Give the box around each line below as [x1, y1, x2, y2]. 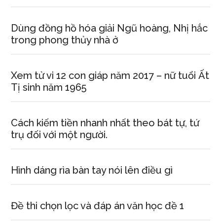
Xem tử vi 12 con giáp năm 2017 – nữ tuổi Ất [11, 70, 210, 81]
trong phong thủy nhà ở [11, 34, 119, 46]
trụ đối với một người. [11, 129, 108, 141]
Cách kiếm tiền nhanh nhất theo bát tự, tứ [11, 117, 200, 129]
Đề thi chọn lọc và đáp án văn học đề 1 [11, 200, 184, 212]
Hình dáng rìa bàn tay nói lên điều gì [11, 164, 173, 176]
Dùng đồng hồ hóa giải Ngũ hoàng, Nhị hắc [11, 22, 208, 34]
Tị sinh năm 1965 [11, 81, 87, 93]
